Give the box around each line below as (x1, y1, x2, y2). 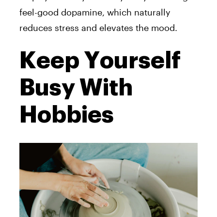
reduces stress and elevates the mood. (19, 22, 177, 33)
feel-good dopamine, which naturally (19, 6, 170, 17)
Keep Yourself (19, 48, 181, 72)
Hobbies (19, 103, 114, 126)
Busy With (19, 76, 133, 99)
